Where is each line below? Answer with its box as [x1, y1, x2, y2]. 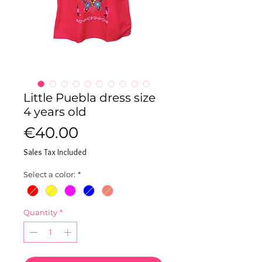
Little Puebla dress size [23, 91, 156, 105]
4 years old [23, 105, 87, 119]
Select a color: [23, 170, 75, 179]
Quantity [23, 208, 57, 218]
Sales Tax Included [23, 147, 87, 157]
